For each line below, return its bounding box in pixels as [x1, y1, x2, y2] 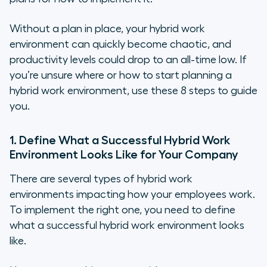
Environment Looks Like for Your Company [10, 148, 238, 161]
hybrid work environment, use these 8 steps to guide [10, 85, 257, 97]
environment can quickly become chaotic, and [10, 39, 231, 50]
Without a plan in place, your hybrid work [10, 23, 205, 35]
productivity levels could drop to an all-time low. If [10, 54, 247, 66]
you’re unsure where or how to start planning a [10, 70, 232, 81]
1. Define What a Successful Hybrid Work [10, 134, 230, 147]
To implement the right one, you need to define [10, 204, 235, 216]
